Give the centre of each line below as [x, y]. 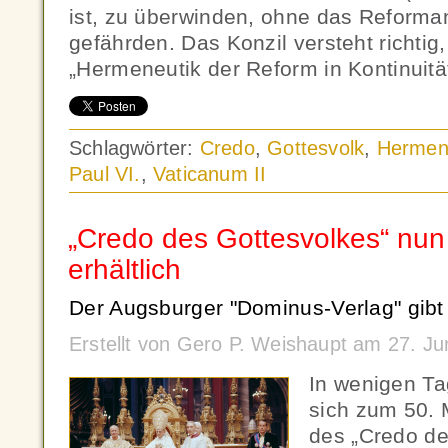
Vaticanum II [210, 174]
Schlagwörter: [134, 148]
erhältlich [124, 269]
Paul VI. [105, 174]
